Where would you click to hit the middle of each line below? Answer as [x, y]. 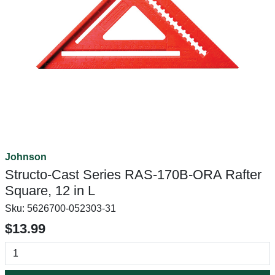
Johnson [26, 157]
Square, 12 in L [50, 191]
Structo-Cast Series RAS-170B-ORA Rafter [133, 175]
